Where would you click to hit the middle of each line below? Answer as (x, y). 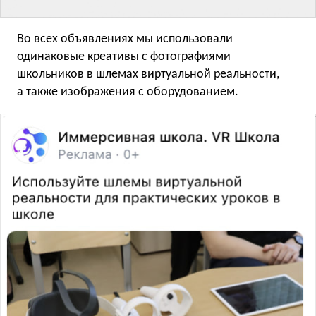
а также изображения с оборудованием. (128, 92)
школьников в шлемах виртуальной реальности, (148, 74)
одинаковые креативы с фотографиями (124, 56)
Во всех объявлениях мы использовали (125, 39)
